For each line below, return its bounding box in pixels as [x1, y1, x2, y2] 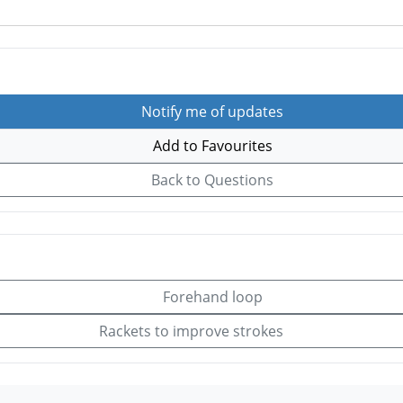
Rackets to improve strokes [98, 321, 287, 342]
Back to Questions [148, 169, 273, 190]
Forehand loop [158, 287, 263, 308]
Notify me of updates [138, 101, 283, 121]
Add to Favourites [148, 135, 273, 156]
